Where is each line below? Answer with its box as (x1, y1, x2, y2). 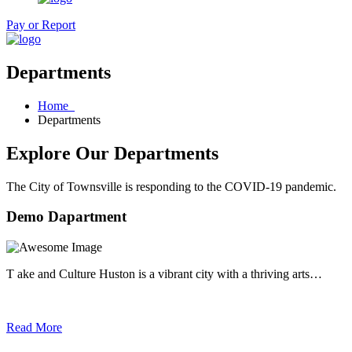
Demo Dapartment (6, 208, 126, 225)
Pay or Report (6, 18, 75, 31)
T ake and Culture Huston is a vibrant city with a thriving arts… (6, 267, 322, 281)
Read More (6, 321, 62, 335)
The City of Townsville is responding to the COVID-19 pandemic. (6, 179, 336, 193)
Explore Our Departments (6, 142, 218, 163)
